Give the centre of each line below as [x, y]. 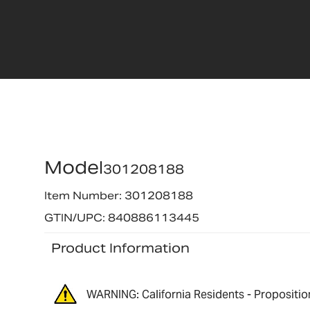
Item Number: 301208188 [118, 196]
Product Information [120, 248]
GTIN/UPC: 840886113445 [121, 217]
